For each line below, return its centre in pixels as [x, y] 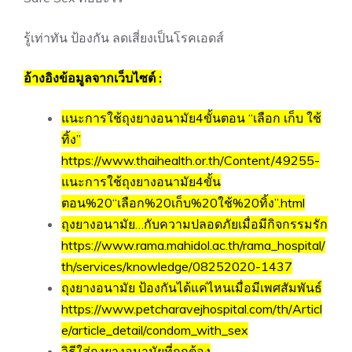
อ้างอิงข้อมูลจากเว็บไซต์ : [93, 77]
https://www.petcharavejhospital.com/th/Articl [192, 308]
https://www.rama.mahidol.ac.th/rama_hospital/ [193, 245]
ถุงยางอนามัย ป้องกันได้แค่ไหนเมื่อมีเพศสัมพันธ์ [192, 287]
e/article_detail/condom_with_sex [155, 330]
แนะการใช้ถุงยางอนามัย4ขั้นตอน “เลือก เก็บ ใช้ [191, 117]
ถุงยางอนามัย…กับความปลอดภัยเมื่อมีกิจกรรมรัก [194, 224]
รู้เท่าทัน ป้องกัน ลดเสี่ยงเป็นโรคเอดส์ [124, 37]
